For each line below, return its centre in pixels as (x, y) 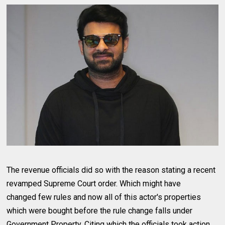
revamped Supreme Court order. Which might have (94, 184)
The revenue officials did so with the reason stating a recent (111, 170)
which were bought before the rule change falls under (100, 211)
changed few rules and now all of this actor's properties (104, 197)
